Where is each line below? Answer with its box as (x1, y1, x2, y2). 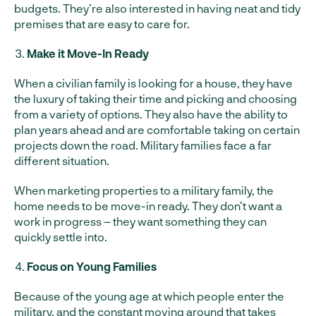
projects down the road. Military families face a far (14, 138, 272, 152)
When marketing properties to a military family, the (14, 183, 274, 197)
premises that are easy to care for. (14, 17, 190, 31)
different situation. (14, 154, 109, 168)
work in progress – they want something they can (14, 214, 267, 229)
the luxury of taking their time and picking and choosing (14, 92, 297, 106)
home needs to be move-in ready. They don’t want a (14, 199, 282, 213)
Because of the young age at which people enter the (14, 289, 284, 303)
